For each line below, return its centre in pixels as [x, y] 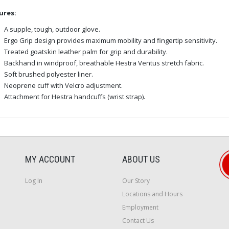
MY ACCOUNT [50, 159]
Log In [34, 180]
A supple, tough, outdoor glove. [52, 29]
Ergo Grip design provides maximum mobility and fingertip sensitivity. [110, 40]
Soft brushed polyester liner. [48, 74]
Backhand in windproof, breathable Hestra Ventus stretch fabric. [104, 63]
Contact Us [138, 220]
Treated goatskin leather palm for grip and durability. [86, 51]
